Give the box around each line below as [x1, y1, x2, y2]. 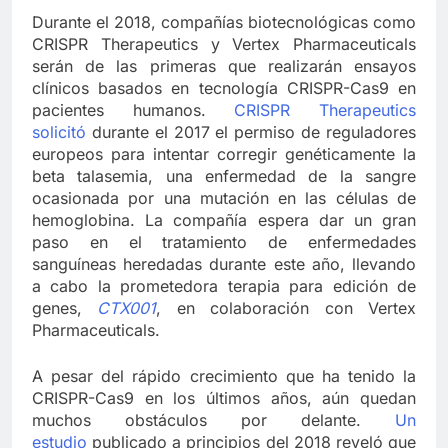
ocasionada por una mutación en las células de [32, 188, 416, 209]
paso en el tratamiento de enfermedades [32, 232, 416, 253]
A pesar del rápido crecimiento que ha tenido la [32, 366, 416, 387]
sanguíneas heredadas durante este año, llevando [32, 254, 416, 275]
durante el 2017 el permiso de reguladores [86, 122, 416, 143]
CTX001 [97, 298, 157, 319]
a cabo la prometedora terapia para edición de [32, 276, 416, 297]
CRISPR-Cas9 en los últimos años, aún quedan [32, 388, 416, 409]
